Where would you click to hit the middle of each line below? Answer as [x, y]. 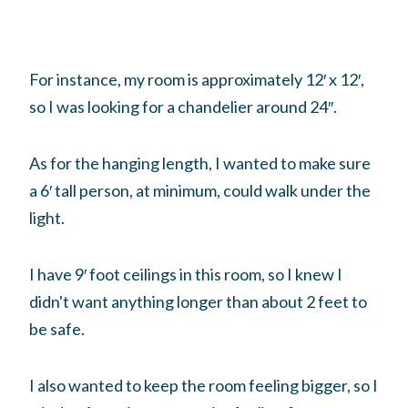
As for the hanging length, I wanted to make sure [200, 163]
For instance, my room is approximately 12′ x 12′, [197, 79]
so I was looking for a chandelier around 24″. [184, 106]
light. [47, 217]
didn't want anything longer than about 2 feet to [198, 301]
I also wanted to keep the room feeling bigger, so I [204, 385]
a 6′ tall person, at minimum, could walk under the [200, 190]
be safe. [57, 328]
